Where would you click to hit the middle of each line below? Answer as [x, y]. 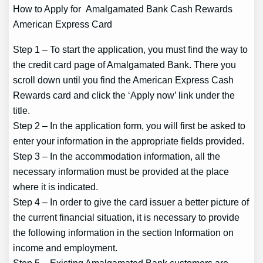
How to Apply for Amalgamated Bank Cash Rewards [123, 9]
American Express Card [63, 24]
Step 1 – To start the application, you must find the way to [131, 49]
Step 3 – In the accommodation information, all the [117, 156]
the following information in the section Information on [124, 232]
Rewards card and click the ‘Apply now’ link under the [124, 95]
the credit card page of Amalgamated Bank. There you [125, 64]
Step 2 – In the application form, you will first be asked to [129, 125]
